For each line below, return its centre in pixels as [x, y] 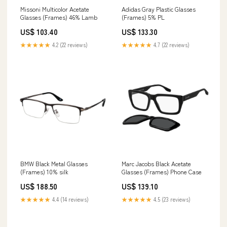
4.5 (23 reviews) [171, 199]
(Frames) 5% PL [143, 17]
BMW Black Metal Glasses [54, 163]
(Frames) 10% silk [44, 172]
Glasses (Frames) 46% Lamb [59, 17]
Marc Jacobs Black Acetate [156, 163]
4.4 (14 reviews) [70, 199]
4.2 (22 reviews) [69, 45]
